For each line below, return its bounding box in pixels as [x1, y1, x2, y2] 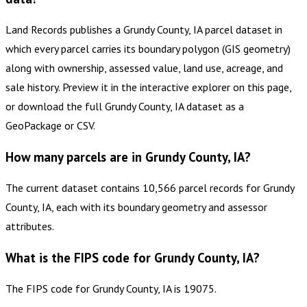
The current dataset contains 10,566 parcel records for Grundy [5, 180, 294, 195]
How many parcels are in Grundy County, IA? [5, 149, 251, 166]
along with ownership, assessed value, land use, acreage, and [5, 61, 283, 75]
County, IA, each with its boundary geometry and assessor [5, 199, 267, 214]
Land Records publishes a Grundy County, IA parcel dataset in [5, 23, 282, 37]
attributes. [5, 219, 54, 233]
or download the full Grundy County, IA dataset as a [5, 99, 244, 114]
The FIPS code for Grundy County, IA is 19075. [5, 281, 217, 295]
